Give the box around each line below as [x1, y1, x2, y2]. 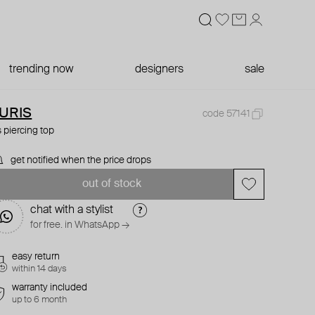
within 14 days [12, 264, 67, 274]
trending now [9, 64, 74, 75]
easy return [12, 252, 60, 262]
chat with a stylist [30, 205, 114, 216]
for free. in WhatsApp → [30, 220, 130, 230]
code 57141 [202, 109, 250, 119]
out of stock [82, 179, 141, 190]
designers [134, 64, 184, 75]
